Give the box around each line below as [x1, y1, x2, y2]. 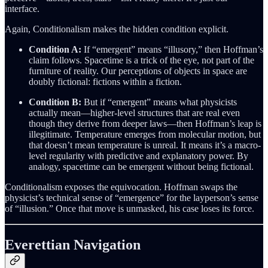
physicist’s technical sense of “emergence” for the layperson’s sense [5, 192, 258, 203]
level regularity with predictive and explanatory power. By [29, 150, 248, 161]
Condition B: [29, 96, 81, 107]
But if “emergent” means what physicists [81, 96, 237, 107]
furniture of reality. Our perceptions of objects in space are [29, 65, 247, 76]
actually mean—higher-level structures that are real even [29, 107, 240, 118]
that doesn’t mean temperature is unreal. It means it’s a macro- [29, 139, 261, 150]
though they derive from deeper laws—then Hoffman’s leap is [29, 118, 261, 129]
